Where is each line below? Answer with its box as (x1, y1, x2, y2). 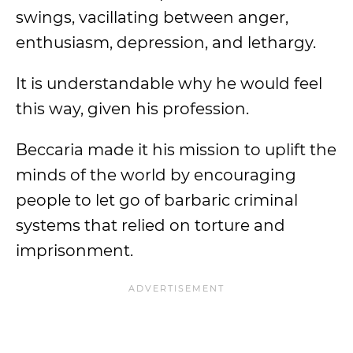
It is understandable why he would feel (16, 74, 322, 93)
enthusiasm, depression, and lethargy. (16, 33, 316, 52)
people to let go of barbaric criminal (16, 191, 298, 210)
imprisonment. (16, 241, 137, 260)
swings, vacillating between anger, (16, 8, 288, 27)
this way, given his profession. (16, 99, 253, 118)
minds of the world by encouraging (16, 165, 296, 184)
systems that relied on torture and (16, 216, 285, 235)
